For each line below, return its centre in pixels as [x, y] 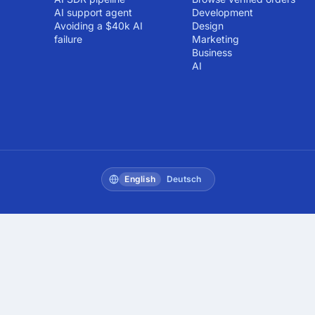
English [140, 179]
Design [207, 26]
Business [212, 52]
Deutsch [184, 179]
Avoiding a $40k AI [98, 26]
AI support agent [93, 12]
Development [222, 12]
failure [68, 39]
